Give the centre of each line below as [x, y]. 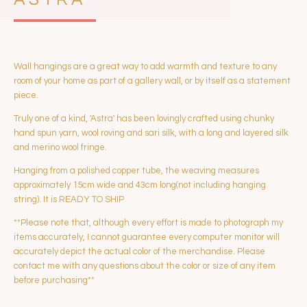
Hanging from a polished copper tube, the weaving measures [136, 171]
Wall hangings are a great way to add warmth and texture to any [145, 67]
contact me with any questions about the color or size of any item [145, 266]
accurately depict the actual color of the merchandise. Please [139, 252]
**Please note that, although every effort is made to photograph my [148, 223]
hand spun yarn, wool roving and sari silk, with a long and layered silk [151, 133]
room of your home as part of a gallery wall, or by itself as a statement [152, 81]
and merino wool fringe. [60, 148]
